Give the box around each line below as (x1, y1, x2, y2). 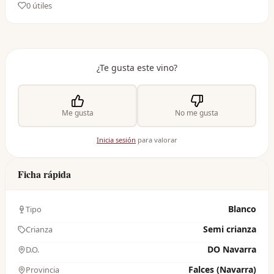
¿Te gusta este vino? (97, 62, 177, 73)
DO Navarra (207, 243, 256, 255)
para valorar (136, 135, 177, 144)
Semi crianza (203, 223, 256, 235)
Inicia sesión (97, 135, 136, 144)
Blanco (228, 203, 256, 215)
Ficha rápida (18, 167, 71, 181)
